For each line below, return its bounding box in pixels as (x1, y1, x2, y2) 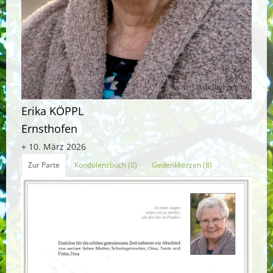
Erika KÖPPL (21, 103, 83, 118)
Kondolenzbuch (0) (74, 159, 137, 170)
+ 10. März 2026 (21, 140, 86, 152)
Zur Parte (28, 159, 60, 170)
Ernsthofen (21, 121, 77, 136)
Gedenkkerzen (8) (152, 159, 212, 170)
